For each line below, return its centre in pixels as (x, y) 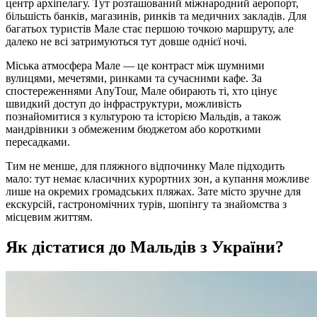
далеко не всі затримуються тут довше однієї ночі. (126, 41)
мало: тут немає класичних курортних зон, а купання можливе (157, 178)
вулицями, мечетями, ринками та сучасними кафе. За (134, 78)
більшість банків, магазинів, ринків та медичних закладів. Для (156, 16)
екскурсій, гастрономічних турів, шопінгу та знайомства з (146, 204)
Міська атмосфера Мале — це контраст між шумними (135, 65)
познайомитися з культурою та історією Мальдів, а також (143, 116)
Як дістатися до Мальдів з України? (145, 247)
